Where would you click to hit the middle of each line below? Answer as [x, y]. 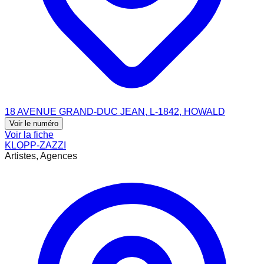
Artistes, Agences [41, 156]
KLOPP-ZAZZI [35, 145]
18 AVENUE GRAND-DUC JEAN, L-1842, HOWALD [115, 111]
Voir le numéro [34, 123]
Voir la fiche [29, 134]
